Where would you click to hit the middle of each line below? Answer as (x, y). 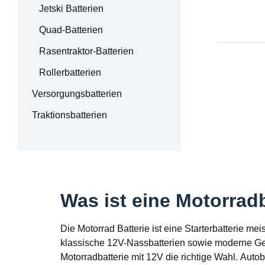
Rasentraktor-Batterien (86, 51)
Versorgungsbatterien (77, 94)
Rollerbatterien (70, 73)
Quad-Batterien (71, 30)
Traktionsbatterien (70, 115)
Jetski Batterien (71, 9)
